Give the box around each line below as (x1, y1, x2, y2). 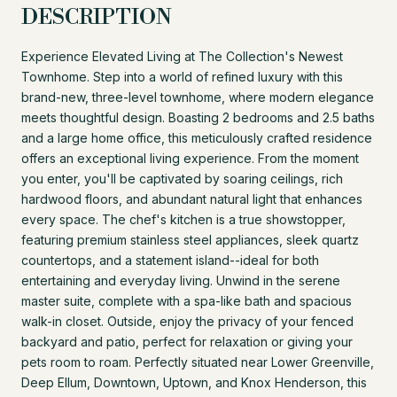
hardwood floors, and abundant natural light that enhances (21, 191, 362, 206)
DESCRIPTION (21, 4, 172, 31)
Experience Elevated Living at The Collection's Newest (21, 48, 343, 64)
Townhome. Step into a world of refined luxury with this (21, 68, 343, 84)
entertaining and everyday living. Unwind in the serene (21, 272, 340, 288)
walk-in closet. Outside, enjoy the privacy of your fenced (21, 313, 354, 329)
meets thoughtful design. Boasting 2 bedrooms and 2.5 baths (21, 109, 375, 125)
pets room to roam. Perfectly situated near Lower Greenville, (21, 354, 374, 370)
